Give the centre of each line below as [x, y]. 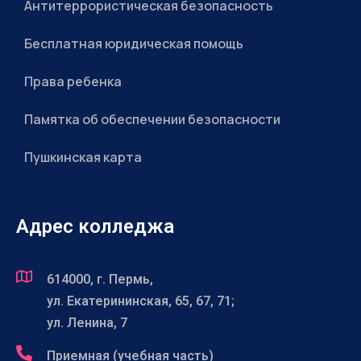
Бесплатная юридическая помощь [134, 44]
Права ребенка [73, 81]
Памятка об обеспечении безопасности [152, 119]
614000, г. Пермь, [100, 279]
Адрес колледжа [95, 226]
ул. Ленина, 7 [87, 323]
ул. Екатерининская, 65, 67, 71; [141, 301]
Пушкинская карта [83, 157]
